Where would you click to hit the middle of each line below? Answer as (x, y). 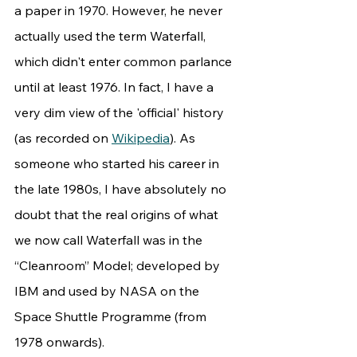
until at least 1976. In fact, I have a (116, 87)
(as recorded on (63, 138)
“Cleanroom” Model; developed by (119, 266)
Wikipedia (141, 138)
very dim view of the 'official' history (121, 113)
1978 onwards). (59, 342)
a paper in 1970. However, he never (120, 11)
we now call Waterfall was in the (110, 240)
